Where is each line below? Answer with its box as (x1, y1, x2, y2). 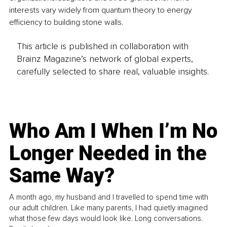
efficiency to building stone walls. (9, 17, 126, 28)
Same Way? (9, 163, 115, 187)
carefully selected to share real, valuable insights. (16, 65, 209, 77)
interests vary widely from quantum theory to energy (9, 5, 194, 16)
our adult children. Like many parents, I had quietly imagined (9, 203, 208, 212)
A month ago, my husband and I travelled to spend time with (9, 192, 209, 202)
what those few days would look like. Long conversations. (9, 213, 203, 223)
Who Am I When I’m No (9, 119, 218, 143)
